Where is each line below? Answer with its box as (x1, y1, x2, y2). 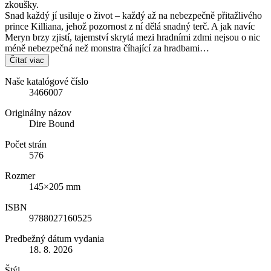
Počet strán (5, 139, 47, 149)
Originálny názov (5, 107, 71, 118)
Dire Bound (29, 118, 74, 129)
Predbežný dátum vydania (5, 233, 104, 244)
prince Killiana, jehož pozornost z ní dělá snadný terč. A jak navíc (5, 21, 255, 31)
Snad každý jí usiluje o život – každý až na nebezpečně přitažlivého (5, 10, 262, 21)
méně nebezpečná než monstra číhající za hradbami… (5, 42, 209, 53)
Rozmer (5, 170, 35, 181)
